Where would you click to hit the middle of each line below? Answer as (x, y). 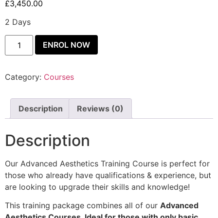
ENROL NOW (67, 45)
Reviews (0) (100, 108)
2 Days (18, 22)
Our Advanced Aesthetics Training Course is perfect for (107, 163)
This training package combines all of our (82, 206)
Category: (24, 77)
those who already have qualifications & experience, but (108, 175)
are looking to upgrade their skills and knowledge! (97, 187)
